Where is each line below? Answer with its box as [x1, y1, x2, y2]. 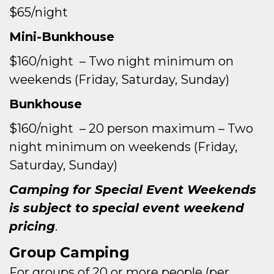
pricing [9, 219, 55, 234]
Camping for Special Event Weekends [9, 182, 256, 197]
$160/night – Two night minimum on [9, 54, 234, 68]
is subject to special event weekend [9, 201, 244, 215]
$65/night [9, 5, 68, 20]
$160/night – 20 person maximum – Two [9, 121, 253, 136]
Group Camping [9, 243, 130, 261]
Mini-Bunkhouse [9, 29, 114, 44]
